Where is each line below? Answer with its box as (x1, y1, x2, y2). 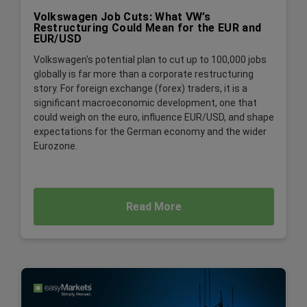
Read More (125, 199, 182, 213)
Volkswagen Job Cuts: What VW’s (33, 10, 211, 23)
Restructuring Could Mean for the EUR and (33, 21, 262, 34)
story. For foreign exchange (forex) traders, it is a (33, 83, 247, 95)
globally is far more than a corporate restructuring (33, 69, 254, 80)
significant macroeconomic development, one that (33, 97, 257, 109)
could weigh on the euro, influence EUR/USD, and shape (33, 112, 274, 123)
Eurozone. (33, 140, 77, 152)
